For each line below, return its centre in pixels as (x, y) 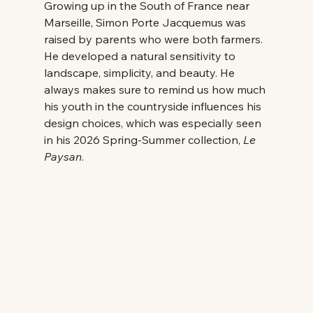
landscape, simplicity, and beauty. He (140, 72)
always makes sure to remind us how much (156, 89)
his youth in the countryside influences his (154, 106)
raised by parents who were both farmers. (154, 39)
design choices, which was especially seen (154, 123)
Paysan (63, 156)
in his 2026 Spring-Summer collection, (143, 139)
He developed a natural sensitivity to (141, 56)
